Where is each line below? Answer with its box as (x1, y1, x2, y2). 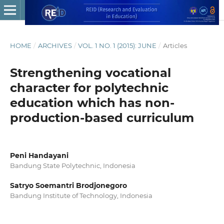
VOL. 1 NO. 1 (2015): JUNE (78, 41, 157, 49)
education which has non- (9, 95, 174, 110)
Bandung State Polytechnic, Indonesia (9, 161, 135, 169)
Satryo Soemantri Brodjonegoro (9, 181, 127, 190)
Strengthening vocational (9, 65, 171, 80)
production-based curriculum (9, 110, 194, 125)
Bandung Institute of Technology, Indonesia (9, 191, 152, 199)
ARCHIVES (37, 41, 72, 49)
